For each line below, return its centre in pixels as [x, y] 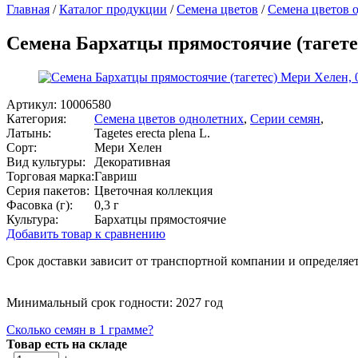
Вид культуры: [46, 162]
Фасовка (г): [40, 205]
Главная [28, 10]
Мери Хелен [128, 148]
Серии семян [285, 119]
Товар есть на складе [67, 344]
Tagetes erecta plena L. [152, 133]
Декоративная [132, 162]
